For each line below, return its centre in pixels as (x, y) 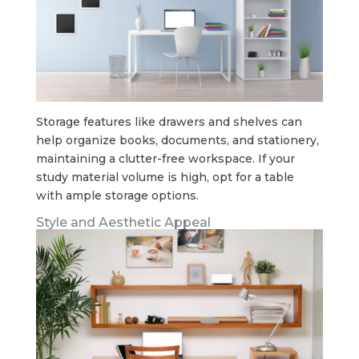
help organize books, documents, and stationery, (177, 141)
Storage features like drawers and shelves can (169, 122)
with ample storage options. (117, 196)
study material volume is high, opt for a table (165, 177)
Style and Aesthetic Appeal (123, 223)
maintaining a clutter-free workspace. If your (165, 159)
